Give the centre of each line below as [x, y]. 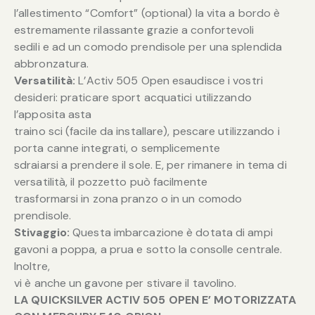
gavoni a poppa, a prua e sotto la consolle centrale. [148, 249]
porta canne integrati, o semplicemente [117, 148]
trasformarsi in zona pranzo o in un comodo [128, 198]
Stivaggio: [44, 232]
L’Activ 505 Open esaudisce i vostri [171, 80]
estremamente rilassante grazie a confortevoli [134, 30]
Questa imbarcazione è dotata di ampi [173, 232]
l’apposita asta [53, 114]
